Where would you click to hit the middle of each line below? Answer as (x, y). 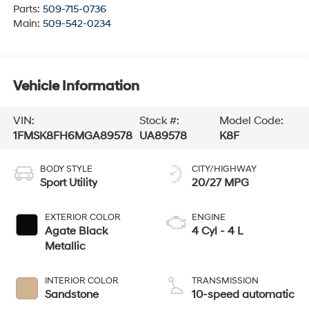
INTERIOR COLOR (81, 280)
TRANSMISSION (225, 280)
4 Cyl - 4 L (218, 231)
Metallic (65, 246)
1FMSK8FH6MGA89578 (72, 136)
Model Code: (252, 121)
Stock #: (160, 121)
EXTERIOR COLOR (82, 217)
